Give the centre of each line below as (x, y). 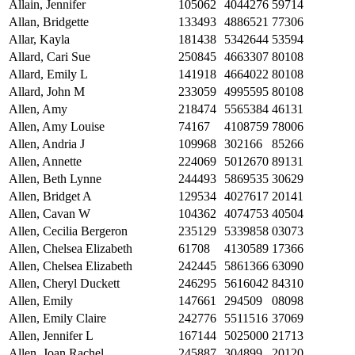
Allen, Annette (45, 162)
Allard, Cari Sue (50, 57)
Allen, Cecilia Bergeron (68, 231)
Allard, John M (47, 92)
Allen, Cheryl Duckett (64, 284)
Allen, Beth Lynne (55, 179)
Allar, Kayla (39, 40)
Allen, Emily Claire (57, 319)
